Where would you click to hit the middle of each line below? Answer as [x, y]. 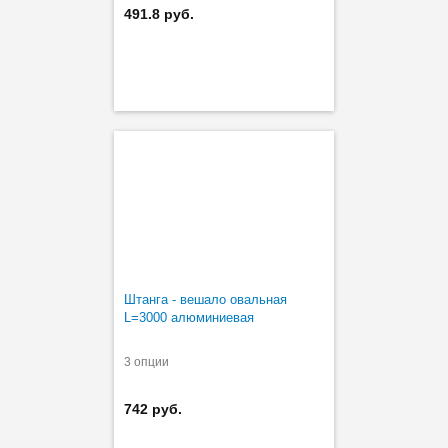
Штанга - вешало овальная [205, 299]
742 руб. [153, 408]
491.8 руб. [159, 13]
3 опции [146, 361]
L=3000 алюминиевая [189, 317]
